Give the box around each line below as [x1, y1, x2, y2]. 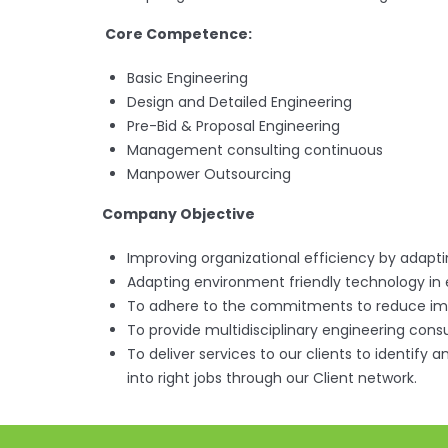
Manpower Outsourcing [127, 164, 291, 184]
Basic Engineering [127, 68, 248, 88]
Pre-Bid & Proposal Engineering [127, 116, 340, 136]
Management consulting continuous [127, 140, 383, 160]
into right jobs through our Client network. [127, 368, 417, 388]
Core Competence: [105, 24, 252, 44]
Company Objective [102, 204, 255, 224]
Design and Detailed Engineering [127, 92, 352, 112]
